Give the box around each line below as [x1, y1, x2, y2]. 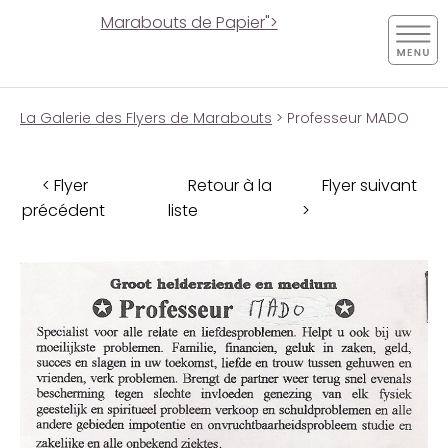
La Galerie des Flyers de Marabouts [20, 108, 272, 128]
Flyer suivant [322, 173, 417, 197]
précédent [22, 198, 105, 222]
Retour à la [188, 173, 272, 197]
